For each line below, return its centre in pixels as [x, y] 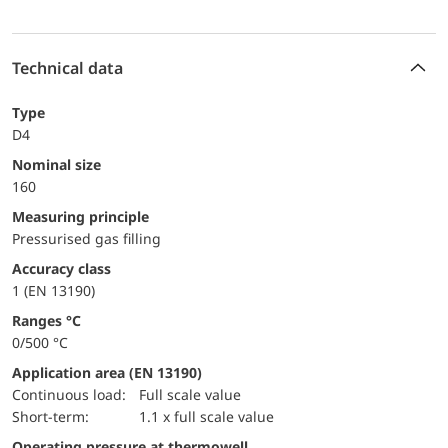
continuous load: [73, 394]
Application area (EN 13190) [107, 372]
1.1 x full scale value [207, 416]
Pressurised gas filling [86, 238]
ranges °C [51, 320]
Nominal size [62, 164]
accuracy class [66, 268]
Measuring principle [87, 216]
